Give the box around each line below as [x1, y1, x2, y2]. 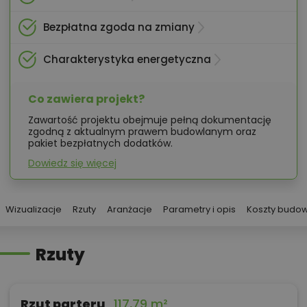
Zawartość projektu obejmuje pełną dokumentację [28, 113, 271, 127]
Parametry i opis [163, 203, 236, 217]
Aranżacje [107, 203, 152, 217]
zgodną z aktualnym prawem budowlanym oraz [28, 125, 256, 139]
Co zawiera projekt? [28, 91, 145, 108]
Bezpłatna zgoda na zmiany [43, 20, 195, 35]
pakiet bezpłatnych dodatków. [28, 136, 173, 151]
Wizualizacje [5, 203, 62, 217]
